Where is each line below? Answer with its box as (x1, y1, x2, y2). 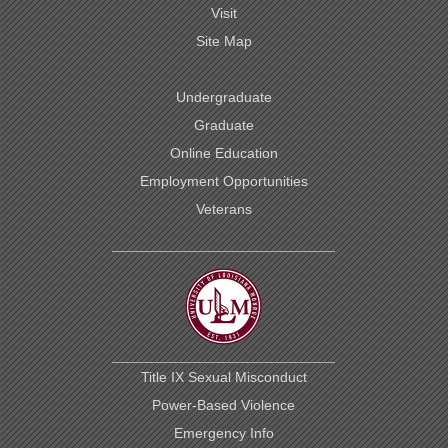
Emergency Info (173, 424, 274, 441)
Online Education (169, 144, 278, 161)
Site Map (195, 32, 252, 49)
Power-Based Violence (152, 396, 296, 413)
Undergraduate (175, 88, 272, 105)
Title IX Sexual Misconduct (140, 368, 307, 385)
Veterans (195, 200, 252, 217)
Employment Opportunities (139, 172, 308, 189)
